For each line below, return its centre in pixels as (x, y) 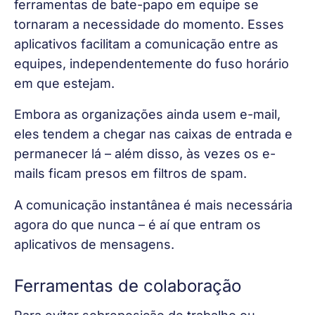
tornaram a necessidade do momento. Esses (151, 24)
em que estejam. (64, 83)
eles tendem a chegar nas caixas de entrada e (155, 134)
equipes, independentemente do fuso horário (153, 63)
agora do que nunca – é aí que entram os (139, 224)
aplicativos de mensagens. (94, 244)
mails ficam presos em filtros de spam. (130, 174)
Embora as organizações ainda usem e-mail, (149, 115)
